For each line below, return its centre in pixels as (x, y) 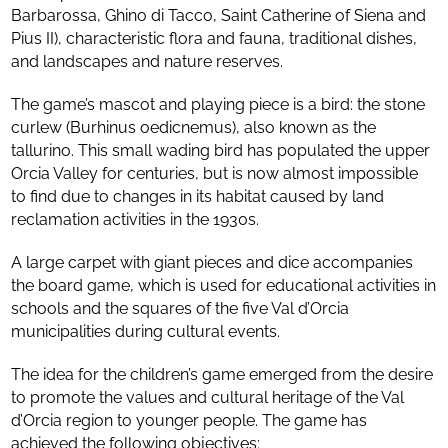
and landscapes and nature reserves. (147, 61)
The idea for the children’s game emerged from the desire (222, 374)
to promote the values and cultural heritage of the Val (208, 397)
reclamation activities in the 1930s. (135, 219)
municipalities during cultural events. (146, 331)
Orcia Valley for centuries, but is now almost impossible (215, 173)
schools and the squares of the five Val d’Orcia (180, 308)
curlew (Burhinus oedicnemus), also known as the (194, 127)
